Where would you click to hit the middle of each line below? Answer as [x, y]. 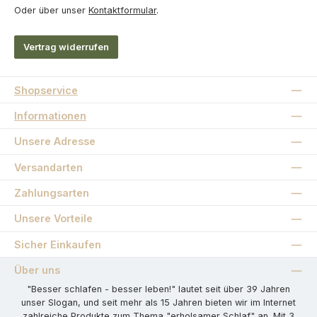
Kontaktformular [122, 11]
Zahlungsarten [52, 193]
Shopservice [46, 90]
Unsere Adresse [55, 142]
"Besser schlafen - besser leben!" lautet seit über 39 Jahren [158, 289]
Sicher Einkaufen [58, 244]
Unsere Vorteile [53, 219]
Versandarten [48, 167]
